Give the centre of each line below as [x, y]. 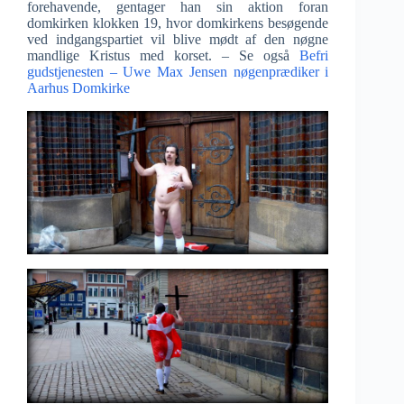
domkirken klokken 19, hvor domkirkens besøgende [178, 23]
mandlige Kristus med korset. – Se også [164, 55]
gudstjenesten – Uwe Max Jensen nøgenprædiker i [178, 71]
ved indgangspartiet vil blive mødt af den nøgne [178, 39]
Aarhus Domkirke [78, 87]
